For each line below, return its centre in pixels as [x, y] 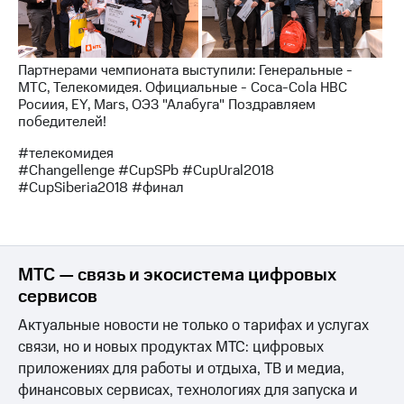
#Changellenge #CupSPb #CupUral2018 [146, 171]
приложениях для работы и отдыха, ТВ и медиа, [181, 369]
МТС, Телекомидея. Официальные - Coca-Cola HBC [183, 88]
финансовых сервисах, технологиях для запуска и [188, 391]
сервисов [58, 297]
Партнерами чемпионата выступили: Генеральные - [185, 71]
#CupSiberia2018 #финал [101, 188]
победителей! [62, 122]
